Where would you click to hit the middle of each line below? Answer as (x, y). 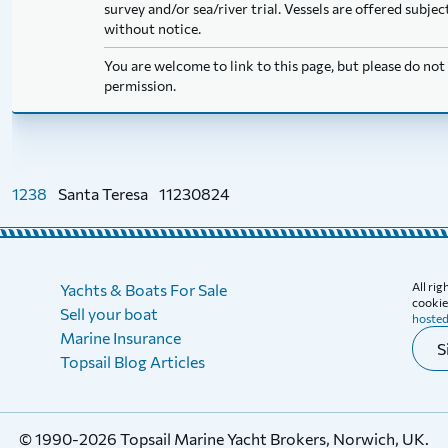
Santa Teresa (103, 193)
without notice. (152, 28)
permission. (140, 85)
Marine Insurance (120, 337)
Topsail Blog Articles (132, 361)
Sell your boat (109, 313)
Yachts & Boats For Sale (143, 289)
